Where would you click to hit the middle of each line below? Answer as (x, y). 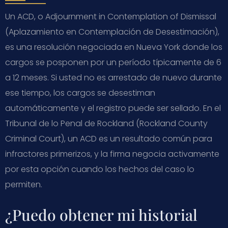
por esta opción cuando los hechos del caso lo (100, 169)
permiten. (24, 184)
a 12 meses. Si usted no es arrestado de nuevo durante (113, 77)
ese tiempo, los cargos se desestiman (80, 93)
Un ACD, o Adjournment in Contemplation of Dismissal (111, 16)
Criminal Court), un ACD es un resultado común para (109, 138)
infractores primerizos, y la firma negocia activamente (112, 154)
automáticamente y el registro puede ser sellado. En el (113, 108)
